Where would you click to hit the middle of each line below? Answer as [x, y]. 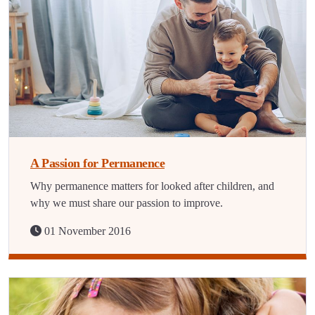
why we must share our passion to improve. [127, 203]
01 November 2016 [86, 231]
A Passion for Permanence [97, 163]
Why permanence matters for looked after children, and [152, 186]
